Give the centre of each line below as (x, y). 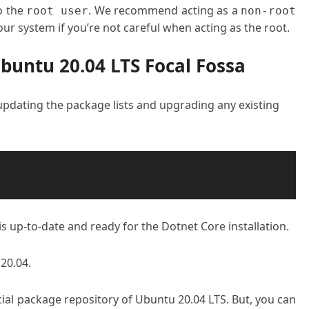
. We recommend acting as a (165, 10)
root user (57, 11)
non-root (268, 11)
